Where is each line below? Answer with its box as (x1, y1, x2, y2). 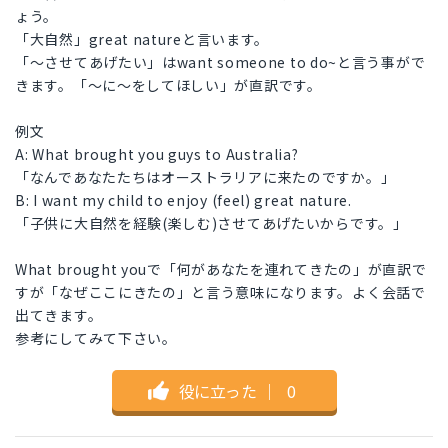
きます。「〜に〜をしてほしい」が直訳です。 (15, 75, 322, 96)
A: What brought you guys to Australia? (15, 144, 299, 165)
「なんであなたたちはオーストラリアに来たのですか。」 (15, 167, 396, 188)
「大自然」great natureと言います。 (15, 29, 270, 50)
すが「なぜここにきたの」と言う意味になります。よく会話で (15, 282, 426, 303)
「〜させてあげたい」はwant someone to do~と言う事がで (15, 52, 426, 73)
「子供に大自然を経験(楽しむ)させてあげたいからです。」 (15, 213, 408, 234)
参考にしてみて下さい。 (15, 328, 177, 349)
